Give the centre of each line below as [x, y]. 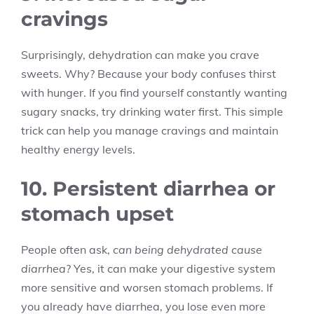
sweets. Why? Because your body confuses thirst [149, 74]
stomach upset [97, 214]
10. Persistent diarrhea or [148, 189]
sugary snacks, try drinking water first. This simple [152, 111]
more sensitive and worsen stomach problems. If [147, 287]
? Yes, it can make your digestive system [171, 268]
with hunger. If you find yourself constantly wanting [154, 93]
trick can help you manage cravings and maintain [150, 130]
